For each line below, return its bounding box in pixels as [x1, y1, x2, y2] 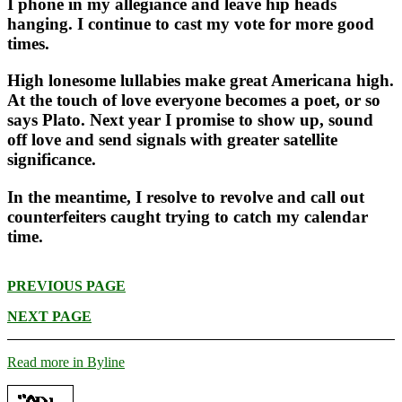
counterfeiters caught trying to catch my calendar [7, 206, 368, 226]
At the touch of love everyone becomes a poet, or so [7, 91, 380, 110]
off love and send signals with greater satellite [7, 130, 337, 150]
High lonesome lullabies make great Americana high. [7, 71, 394, 91]
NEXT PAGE [7, 308, 92, 324]
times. [7, 34, 49, 54]
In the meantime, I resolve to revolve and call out [7, 187, 364, 206]
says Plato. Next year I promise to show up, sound [7, 110, 373, 130]
